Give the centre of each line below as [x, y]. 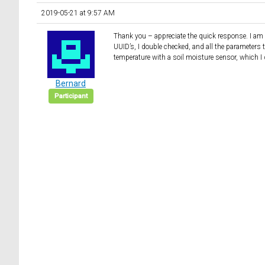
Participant [71, 96]
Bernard [71, 84]
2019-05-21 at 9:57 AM [78, 13]
